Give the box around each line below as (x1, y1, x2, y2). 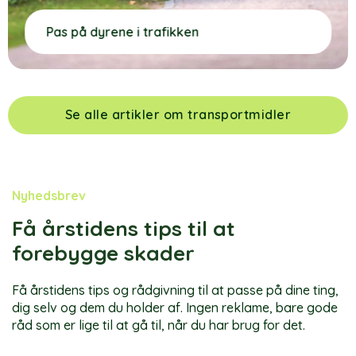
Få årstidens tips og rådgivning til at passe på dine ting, (12, 281, 339, 298)
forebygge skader (12, 239, 195, 266)
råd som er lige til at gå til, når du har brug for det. (12, 316, 305, 333)
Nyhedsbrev (12, 187, 86, 203)
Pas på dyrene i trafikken (46, 23, 199, 40)
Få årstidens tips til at (12, 215, 235, 242)
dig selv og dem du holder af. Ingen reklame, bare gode (12, 299, 338, 315)
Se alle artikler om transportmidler (64, 106, 292, 123)
